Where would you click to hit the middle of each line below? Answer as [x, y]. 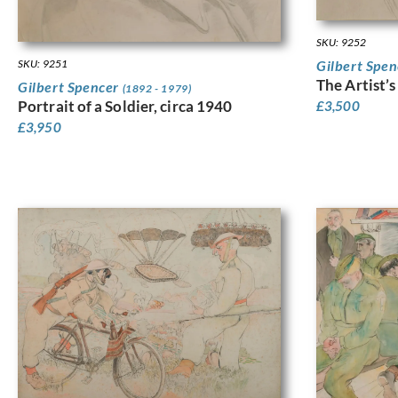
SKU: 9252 [341, 43]
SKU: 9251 [43, 63]
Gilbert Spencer [70, 86]
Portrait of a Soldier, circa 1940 [125, 106]
